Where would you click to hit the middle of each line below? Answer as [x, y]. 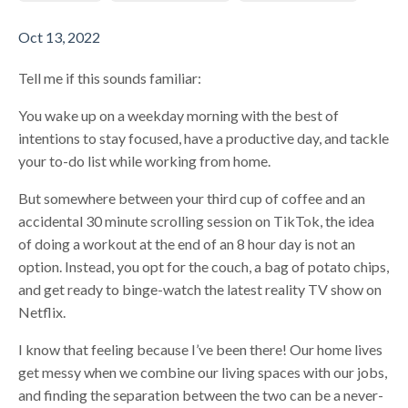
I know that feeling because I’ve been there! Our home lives [200, 349]
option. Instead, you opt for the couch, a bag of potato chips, [204, 266]
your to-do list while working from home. [146, 160]
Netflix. [42, 311]
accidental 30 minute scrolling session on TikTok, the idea [196, 220]
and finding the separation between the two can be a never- [201, 394]
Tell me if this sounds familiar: [110, 77]
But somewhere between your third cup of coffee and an [192, 198]
